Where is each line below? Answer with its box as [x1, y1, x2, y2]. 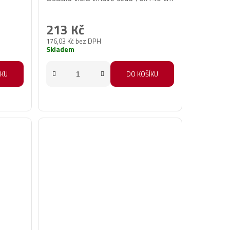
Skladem [46, 44, 75, 55]
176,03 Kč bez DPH [46, 36, 102, 47]
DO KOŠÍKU [126, 69, 158, 80]
